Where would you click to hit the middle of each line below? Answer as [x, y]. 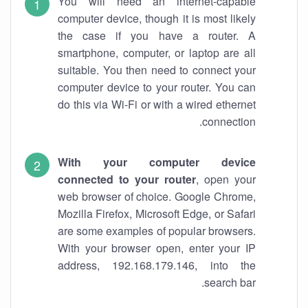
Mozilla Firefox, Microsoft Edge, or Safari [157, 213]
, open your [226, 179]
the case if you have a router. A [157, 35]
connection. [229, 121]
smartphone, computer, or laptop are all [157, 53]
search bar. [230, 282]
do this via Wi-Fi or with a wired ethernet [157, 104]
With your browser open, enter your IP [157, 248]
